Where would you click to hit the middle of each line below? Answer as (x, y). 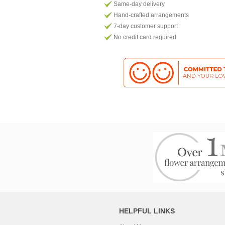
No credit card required (145, 37)
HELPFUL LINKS (147, 211)
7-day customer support (146, 26)
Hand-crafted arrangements (151, 15)
